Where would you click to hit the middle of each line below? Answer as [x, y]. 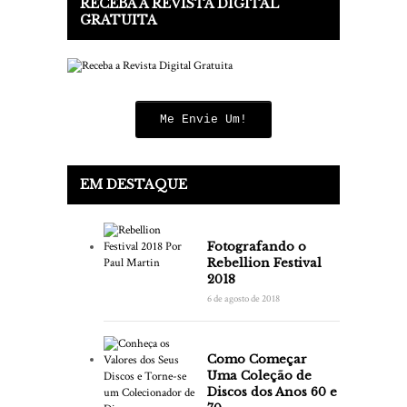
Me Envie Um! [203, 120]
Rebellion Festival [264, 263]
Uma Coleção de [259, 375]
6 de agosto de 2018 [243, 298]
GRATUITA [119, 20]
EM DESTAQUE [134, 185]
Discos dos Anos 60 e [272, 392]
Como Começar [257, 359]
